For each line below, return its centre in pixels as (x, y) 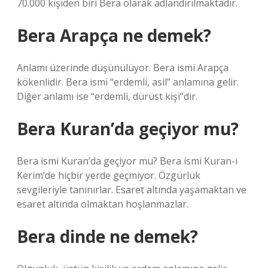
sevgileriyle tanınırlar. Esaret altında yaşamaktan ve (132, 190)
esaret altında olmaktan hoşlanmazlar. (103, 204)
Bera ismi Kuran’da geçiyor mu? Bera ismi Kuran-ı (127, 161)
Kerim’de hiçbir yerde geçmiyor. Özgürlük (109, 175)
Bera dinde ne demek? (107, 236)
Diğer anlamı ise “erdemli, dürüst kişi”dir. (107, 96)
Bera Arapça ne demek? (114, 35)
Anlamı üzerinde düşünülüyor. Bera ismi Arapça (123, 68)
